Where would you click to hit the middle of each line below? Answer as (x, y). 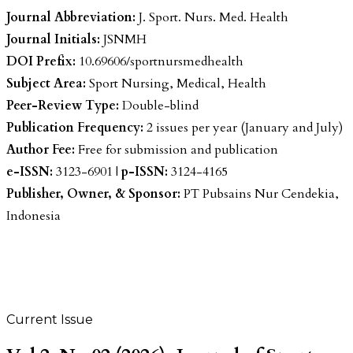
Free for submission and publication (176, 149)
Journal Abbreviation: (71, 17)
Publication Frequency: (75, 127)
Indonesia (33, 216)
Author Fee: (41, 149)
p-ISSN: (145, 171)
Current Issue (50, 319)
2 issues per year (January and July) (243, 127)
